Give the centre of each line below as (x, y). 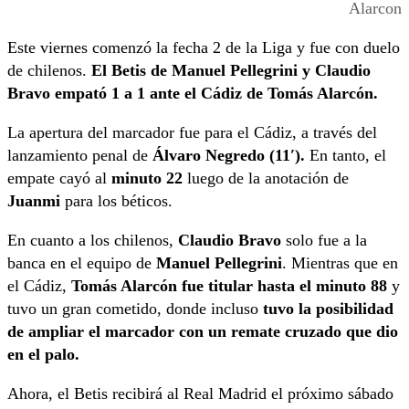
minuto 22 (147, 178)
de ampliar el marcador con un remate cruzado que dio (203, 332)
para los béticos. (116, 201)
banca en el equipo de (82, 263)
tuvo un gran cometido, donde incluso (135, 309)
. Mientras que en (340, 263)
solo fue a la (324, 241)
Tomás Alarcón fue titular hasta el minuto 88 (229, 286)
